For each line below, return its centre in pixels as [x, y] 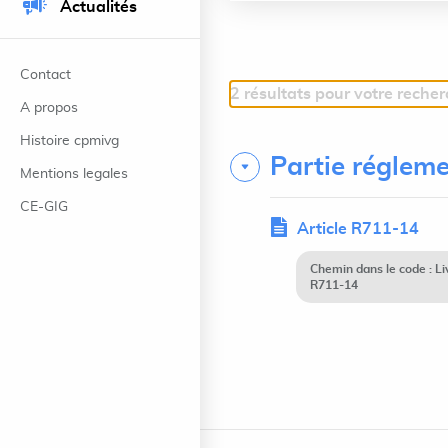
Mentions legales [74, 174]
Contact [45, 75]
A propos [49, 108]
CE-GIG [44, 207]
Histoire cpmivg [69, 141]
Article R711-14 [358, 229]
